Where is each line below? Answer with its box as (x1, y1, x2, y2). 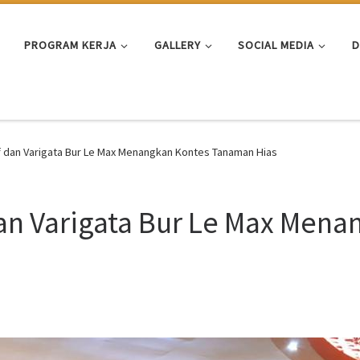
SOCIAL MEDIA (238, 37, 315, 52)
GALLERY (153, 37, 201, 52)
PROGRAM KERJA (24, 37, 117, 52)
